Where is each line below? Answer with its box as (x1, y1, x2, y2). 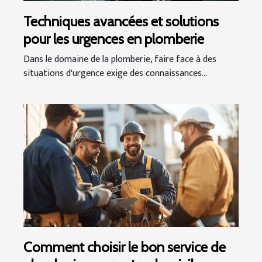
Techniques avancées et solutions (23, 12, 219, 30)
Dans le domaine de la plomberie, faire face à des (23, 51, 216, 67)
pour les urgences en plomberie (23, 30, 204, 47)
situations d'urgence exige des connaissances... (23, 65, 207, 81)
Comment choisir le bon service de (23, 239, 226, 256)
